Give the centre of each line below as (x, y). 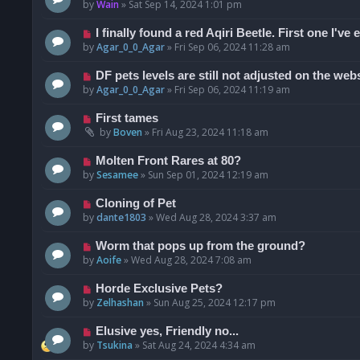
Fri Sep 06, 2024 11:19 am (232, 90)
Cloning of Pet (135, 204)
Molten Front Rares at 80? (168, 161)
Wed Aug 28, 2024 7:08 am (191, 260)
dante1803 (121, 218)
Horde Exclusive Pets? (159, 289)
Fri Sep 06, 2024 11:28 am (232, 47)
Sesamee (117, 175)
